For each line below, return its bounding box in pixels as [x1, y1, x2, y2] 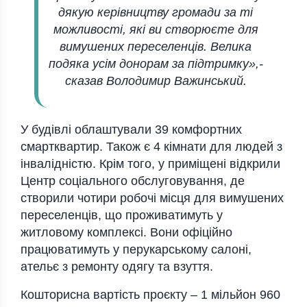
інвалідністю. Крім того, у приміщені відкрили [21, 157, 280, 171]
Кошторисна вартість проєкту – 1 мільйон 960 [21, 288, 280, 302]
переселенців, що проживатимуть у [21, 208, 223, 223]
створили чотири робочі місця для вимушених [21, 191, 284, 206]
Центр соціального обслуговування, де [21, 174, 245, 188]
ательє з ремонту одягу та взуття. [21, 260, 213, 274]
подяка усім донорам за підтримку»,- [48, 57, 263, 71]
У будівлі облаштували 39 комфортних [21, 123, 242, 137]
